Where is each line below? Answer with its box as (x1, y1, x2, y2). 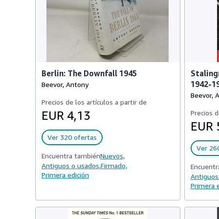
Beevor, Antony (42, 80, 88, 88)
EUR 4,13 (42, 109, 90, 122)
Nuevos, (100, 152, 125, 160)
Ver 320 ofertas (47, 133, 97, 141)
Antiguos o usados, (42, 161, 101, 170)
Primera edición (42, 171, 89, 179)
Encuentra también (42, 152, 100, 160)
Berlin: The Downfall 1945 (42, 68, 137, 78)
